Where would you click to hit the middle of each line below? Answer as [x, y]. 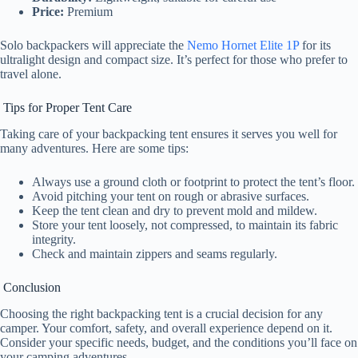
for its [315, 46]
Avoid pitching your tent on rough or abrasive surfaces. [171, 197]
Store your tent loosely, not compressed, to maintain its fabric [185, 225]
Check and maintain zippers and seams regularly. [155, 254]
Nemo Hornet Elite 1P [243, 46]
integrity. [54, 240]
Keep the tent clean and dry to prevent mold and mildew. [175, 211]
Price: [48, 12]
